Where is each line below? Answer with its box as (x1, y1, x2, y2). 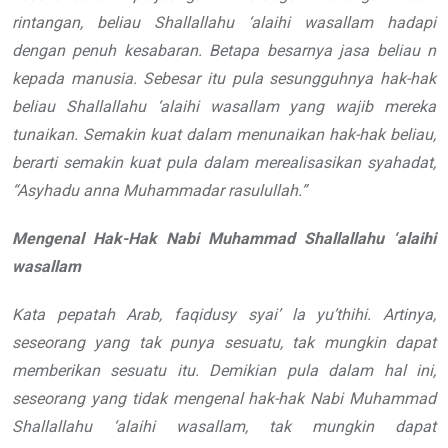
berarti (12, 153, 57, 173)
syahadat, (367, 153, 436, 173)
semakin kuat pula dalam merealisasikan (63, 153, 361, 173)
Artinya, (383, 305, 437, 325)
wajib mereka (335, 97, 437, 117)
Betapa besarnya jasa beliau (209, 41, 428, 61)
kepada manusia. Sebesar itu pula (12, 69, 263, 89)
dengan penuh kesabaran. (12, 41, 202, 61)
